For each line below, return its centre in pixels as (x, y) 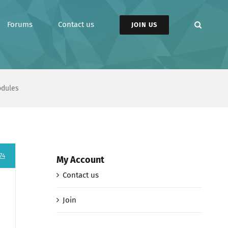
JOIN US (144, 24)
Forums (20, 24)
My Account (80, 160)
